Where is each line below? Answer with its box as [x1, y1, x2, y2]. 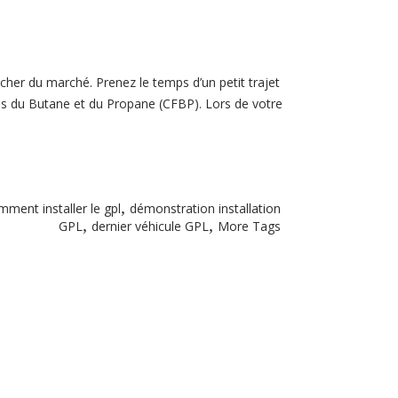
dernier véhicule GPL [92, 218, 209, 235]
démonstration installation [130, 200, 281, 218]
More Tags [218, 218, 281, 235]
